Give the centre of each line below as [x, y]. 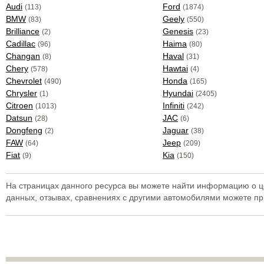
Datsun [19, 118]
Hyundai [178, 93]
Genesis [178, 31]
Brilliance [23, 31]
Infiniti [173, 105]
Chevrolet [24, 81]
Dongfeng [24, 130]
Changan [23, 56]
